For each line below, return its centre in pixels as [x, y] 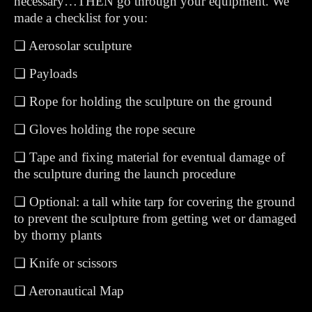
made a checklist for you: [81, 18]
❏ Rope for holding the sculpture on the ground [143, 101]
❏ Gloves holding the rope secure [104, 129]
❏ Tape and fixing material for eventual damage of [149, 157]
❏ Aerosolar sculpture [73, 46]
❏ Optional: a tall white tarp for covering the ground [155, 202]
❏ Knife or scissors [65, 263]
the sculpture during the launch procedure [125, 174]
